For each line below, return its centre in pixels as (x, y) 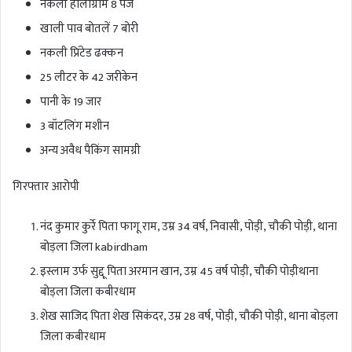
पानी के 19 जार (71, 101)
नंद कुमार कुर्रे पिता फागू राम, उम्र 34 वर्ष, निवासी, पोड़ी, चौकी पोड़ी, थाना (189, 226)
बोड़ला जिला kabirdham (94, 247)
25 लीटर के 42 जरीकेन (89, 77)
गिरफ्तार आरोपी (46, 186)
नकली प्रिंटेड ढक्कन (82, 53)
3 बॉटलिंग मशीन (75, 126)
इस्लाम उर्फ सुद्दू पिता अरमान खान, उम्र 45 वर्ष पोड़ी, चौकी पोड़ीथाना (179, 271)
